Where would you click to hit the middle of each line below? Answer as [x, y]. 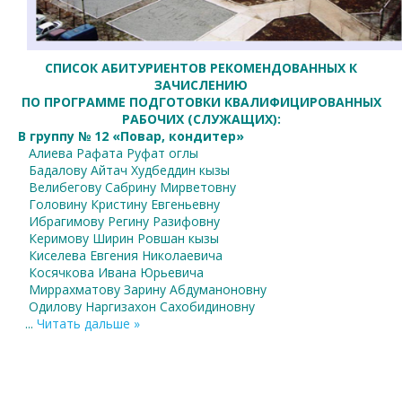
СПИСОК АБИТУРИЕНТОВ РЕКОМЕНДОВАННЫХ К [201, 68]
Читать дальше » [88, 323]
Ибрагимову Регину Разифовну [119, 221]
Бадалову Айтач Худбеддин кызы [124, 170]
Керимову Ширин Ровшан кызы [118, 238]
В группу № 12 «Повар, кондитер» [131, 136]
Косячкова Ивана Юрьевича [111, 272]
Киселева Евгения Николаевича [120, 255]
